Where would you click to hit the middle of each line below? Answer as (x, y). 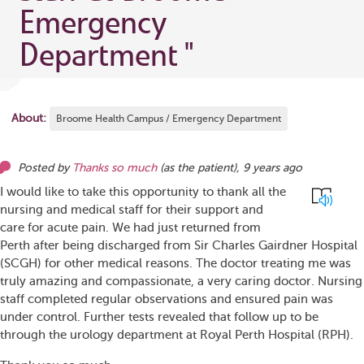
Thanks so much (115, 168)
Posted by (45, 168)
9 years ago (273, 168)
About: (29, 118)
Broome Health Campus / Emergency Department (169, 119)
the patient (205, 168)
